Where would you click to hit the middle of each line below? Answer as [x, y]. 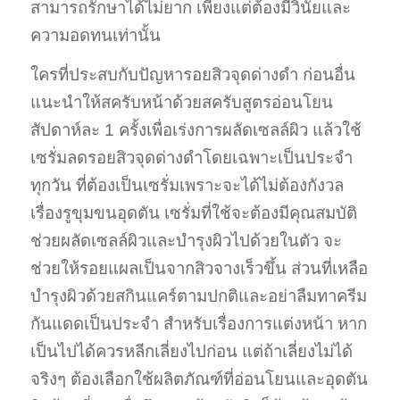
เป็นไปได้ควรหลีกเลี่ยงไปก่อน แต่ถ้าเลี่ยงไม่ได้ [191, 352]
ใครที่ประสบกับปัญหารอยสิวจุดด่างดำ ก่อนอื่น [192, 75]
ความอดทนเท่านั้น [95, 36]
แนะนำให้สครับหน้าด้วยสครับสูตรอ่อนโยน [181, 103]
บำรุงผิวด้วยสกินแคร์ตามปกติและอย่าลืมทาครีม [198, 296]
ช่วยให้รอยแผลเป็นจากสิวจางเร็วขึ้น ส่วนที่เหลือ [199, 269]
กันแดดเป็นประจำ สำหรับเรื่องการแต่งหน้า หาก [198, 324]
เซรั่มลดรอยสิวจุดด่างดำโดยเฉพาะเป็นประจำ [191, 158]
